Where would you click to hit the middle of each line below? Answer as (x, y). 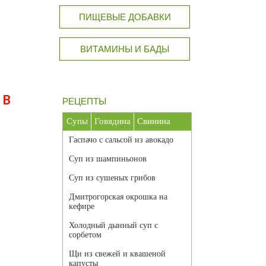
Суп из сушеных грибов (112, 178)
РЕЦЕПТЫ (84, 102)
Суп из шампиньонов (108, 159)
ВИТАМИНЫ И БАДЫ (125, 49)
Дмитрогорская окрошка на (118, 197)
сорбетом (85, 235)
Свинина (154, 121)
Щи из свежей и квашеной (117, 254)
